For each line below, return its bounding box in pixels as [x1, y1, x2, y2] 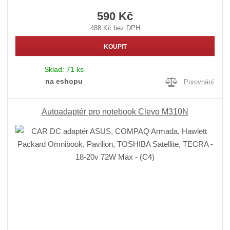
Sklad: [44, 65, 66, 74]
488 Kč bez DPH [90, 24, 140, 32]
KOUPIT [103, 43, 127, 50]
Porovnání [184, 78, 215, 86]
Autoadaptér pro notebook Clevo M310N [42, 107, 188, 116]
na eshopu [45, 77, 83, 86]
